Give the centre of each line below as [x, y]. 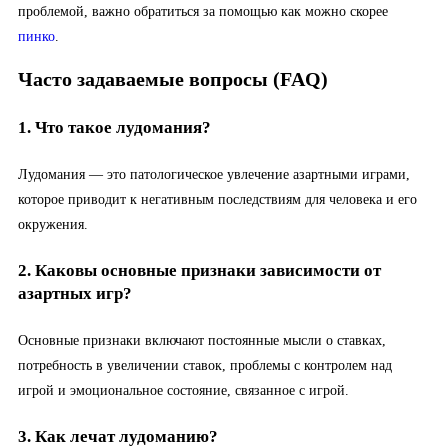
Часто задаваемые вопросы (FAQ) [173, 79]
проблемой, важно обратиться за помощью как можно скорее [203, 11]
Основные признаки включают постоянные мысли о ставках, [202, 340]
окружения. [53, 224]
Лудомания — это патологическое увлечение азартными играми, [214, 174]
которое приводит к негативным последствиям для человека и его [217, 199]
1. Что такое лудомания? [114, 127]
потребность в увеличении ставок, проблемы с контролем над [205, 365]
